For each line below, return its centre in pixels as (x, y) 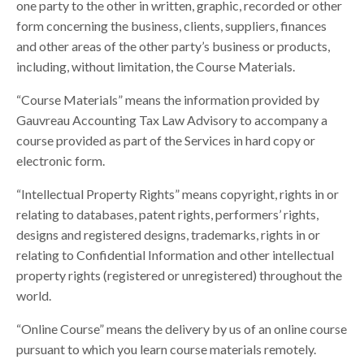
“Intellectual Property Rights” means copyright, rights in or (178, 194)
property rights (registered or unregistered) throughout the (179, 275)
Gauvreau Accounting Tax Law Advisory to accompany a (172, 120)
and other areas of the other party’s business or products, (173, 46)
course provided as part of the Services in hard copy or (166, 141)
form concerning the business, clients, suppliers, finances (171, 26)
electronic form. (61, 161)
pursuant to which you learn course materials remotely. (166, 349)
